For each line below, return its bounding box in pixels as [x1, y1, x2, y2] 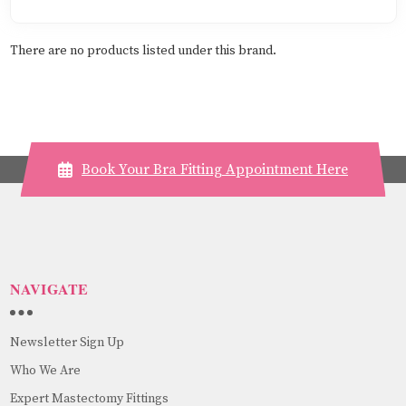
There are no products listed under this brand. [9, 42, 276, 59]
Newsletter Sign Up [9, 333, 124, 351]
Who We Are [9, 362, 81, 379]
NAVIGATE [9, 277, 89, 299]
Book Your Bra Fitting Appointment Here [82, 159, 348, 179]
